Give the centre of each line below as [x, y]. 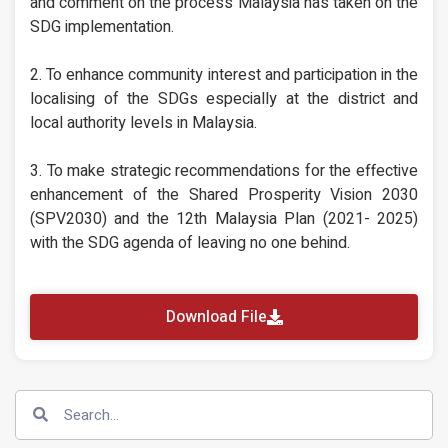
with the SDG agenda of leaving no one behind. [190, 242]
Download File [216, 316]
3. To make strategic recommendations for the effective [224, 170]
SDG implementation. [102, 26]
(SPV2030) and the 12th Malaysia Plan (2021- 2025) [224, 218]
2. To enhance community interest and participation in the [224, 74]
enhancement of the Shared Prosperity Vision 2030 [224, 194]
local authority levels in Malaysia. [143, 122]
